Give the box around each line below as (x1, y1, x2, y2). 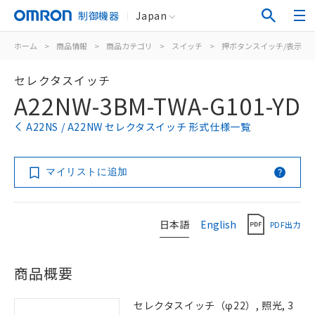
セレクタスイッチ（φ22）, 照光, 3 (134, 298, 295, 312)
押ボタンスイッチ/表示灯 (221, 40, 309, 51)
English (200, 217, 236, 231)
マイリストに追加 (46, 166, 128, 177)
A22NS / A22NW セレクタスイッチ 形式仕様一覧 (26, 120, 251, 134)
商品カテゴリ (106, 40, 153, 51)
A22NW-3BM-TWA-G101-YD (14, 89, 301, 122)
